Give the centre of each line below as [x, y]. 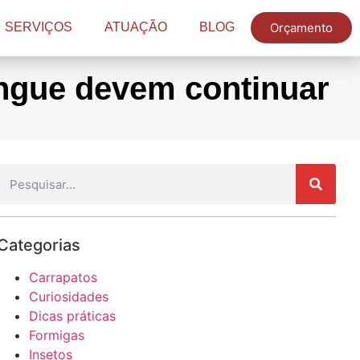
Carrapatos [63, 277]
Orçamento [301, 27]
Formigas [56, 335]
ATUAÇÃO [136, 27]
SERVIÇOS [39, 27]
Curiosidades [68, 297]
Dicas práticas [72, 316]
